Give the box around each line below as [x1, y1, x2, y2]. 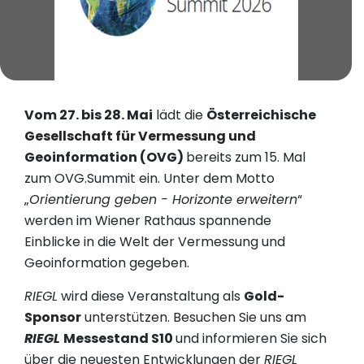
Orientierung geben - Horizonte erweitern [29, 190, 297, 210]
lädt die [153, 106, 206, 125]
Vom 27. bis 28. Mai [24, 106, 153, 125]
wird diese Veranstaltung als [58, 287, 244, 306]
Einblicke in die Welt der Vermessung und [24, 232, 285, 252]
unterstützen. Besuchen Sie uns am [81, 308, 306, 327]
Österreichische [206, 106, 316, 125]
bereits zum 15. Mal [186, 148, 305, 167]
